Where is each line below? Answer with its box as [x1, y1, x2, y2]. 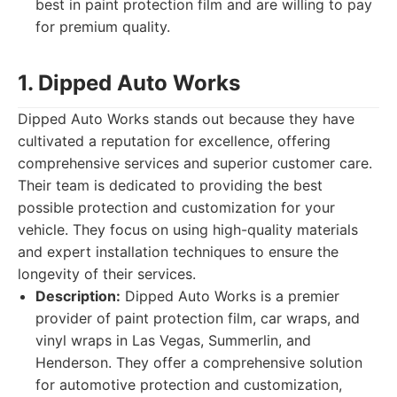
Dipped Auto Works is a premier [121, 287, 339, 305]
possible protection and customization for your [18, 198, 335, 216]
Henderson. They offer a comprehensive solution [35, 354, 362, 371]
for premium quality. [35, 18, 170, 35]
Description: [35, 287, 121, 305]
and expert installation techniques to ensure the [18, 243, 339, 261]
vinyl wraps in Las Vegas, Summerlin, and [35, 331, 311, 349]
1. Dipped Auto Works [18, 70, 240, 96]
